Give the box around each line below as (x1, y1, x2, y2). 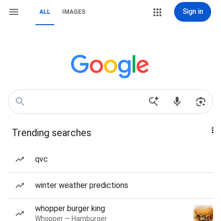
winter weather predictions (35, 181, 128, 190)
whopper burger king (35, 204, 105, 213)
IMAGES (62, 8, 85, 15)
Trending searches (12, 127, 91, 139)
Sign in (182, 7, 203, 15)
